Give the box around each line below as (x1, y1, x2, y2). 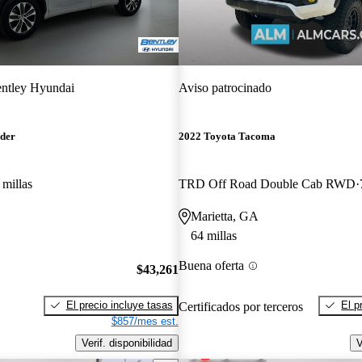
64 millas (190, 229, 237, 243)
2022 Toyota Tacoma (178, 130, 276, 143)
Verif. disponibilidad (81, 336, 172, 349)
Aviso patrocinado (178, 80, 271, 95)
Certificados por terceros (178, 299, 303, 314)
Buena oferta (178, 259, 244, 273)
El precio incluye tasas (65, 298, 173, 311)
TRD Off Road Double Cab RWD (178, 177, 356, 192)
